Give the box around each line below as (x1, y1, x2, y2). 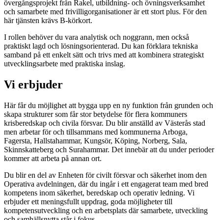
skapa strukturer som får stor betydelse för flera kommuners (4, 110, 187, 118)
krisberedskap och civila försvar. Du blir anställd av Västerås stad (4, 119, 205, 127)
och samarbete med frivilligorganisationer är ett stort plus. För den (4, 7, 207, 16)
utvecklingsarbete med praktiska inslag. (4, 59, 125, 68)
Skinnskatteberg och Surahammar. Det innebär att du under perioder (4, 145, 214, 154)
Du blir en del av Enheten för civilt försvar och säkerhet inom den (4, 171, 207, 179)
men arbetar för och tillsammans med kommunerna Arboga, (4, 128, 188, 136)
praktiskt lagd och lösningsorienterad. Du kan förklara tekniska (4, 42, 198, 51)
